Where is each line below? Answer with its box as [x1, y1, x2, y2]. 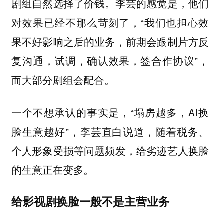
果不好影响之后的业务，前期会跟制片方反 [11, 33, 209, 49]
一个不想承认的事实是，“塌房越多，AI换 [11, 105, 209, 120]
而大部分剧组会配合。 [11, 72, 114, 87]
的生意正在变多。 [11, 162, 94, 177]
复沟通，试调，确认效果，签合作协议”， [11, 53, 209, 68]
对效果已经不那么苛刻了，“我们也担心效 [11, 14, 209, 29]
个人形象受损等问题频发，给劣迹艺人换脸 [11, 143, 209, 158]
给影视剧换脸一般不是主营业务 [11, 193, 169, 210]
